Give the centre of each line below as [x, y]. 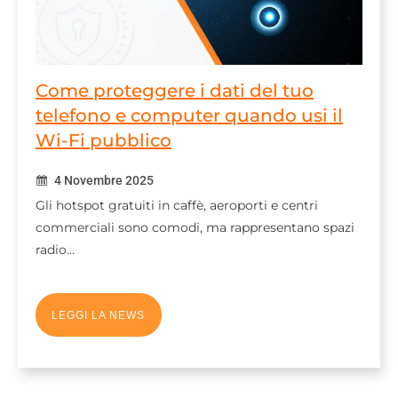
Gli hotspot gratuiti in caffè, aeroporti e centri [177, 206]
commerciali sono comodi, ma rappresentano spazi [195, 228]
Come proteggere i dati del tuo [175, 91]
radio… [55, 250]
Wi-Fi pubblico [103, 141]
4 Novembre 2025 [103, 181]
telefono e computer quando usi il [189, 116]
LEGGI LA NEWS [99, 315]
